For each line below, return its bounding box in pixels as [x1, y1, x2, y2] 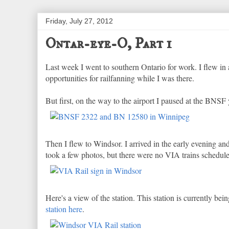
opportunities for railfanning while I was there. [45, 73, 194, 83]
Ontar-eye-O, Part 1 [45, 34, 172, 53]
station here [45, 203, 82, 214]
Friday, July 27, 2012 [45, 17, 113, 25]
